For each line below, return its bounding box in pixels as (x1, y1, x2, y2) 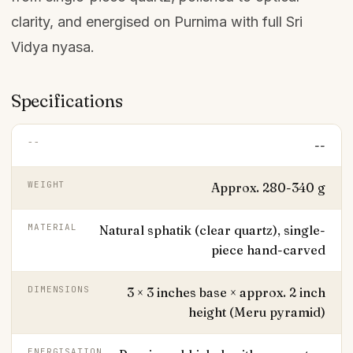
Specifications (11, 90, 123, 112)
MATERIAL (28, 221, 78, 232)
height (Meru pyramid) (188, 304, 325, 320)
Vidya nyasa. (11, 39, 95, 55)
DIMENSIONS (28, 284, 90, 295)
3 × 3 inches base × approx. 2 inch (127, 284, 325, 300)
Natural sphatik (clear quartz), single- (99, 222, 325, 238)
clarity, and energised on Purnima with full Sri (11, 13, 303, 30)
